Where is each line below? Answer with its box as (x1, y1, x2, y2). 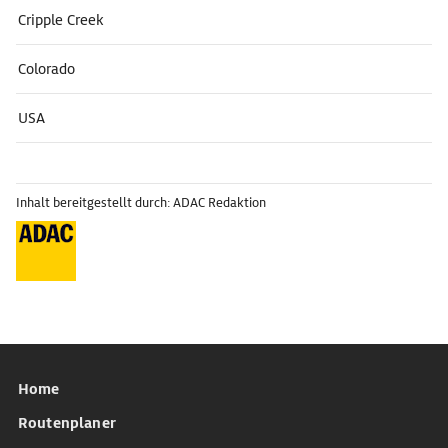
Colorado (18, 60, 75, 78)
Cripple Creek (18, 11, 104, 29)
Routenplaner (18, 414, 116, 432)
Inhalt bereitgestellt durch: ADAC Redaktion (16, 194, 266, 211)
